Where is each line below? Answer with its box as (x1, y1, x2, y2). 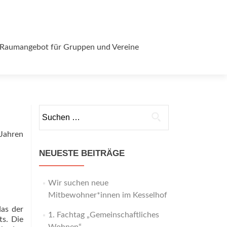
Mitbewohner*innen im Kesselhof (48, 191, 167, 199)
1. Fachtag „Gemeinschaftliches (48, 211, 159, 219)
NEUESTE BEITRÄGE (39, 148, 125, 158)
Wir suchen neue (48, 179, 108, 187)
